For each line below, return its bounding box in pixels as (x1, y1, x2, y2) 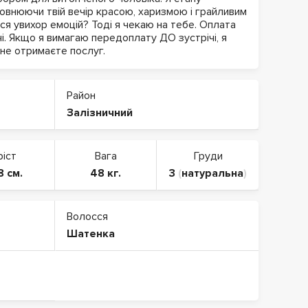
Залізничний (67, 106, 133, 120)
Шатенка (67, 227, 115, 241)
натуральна (181, 166, 243, 180)
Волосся (67, 210, 108, 223)
